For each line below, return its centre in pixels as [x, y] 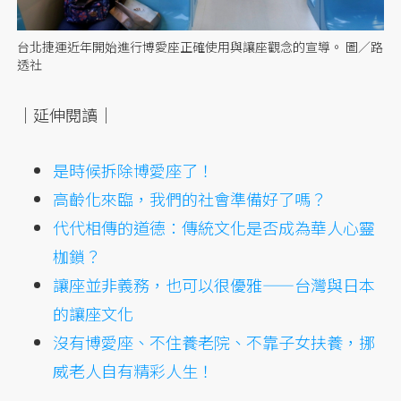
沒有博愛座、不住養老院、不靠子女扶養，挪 [214, 341]
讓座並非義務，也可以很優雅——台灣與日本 [214, 284]
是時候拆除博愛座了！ [134, 170]
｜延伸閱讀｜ [66, 114]
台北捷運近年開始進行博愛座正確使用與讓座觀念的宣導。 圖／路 [200, 46]
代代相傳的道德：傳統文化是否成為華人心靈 [214, 227]
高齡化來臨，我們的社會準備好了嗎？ [190, 198]
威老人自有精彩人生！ [134, 370]
